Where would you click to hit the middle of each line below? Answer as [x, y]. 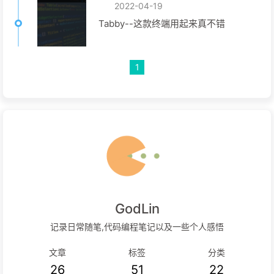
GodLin [137, 209]
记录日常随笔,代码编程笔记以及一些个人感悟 [137, 227]
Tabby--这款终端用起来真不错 [162, 24]
